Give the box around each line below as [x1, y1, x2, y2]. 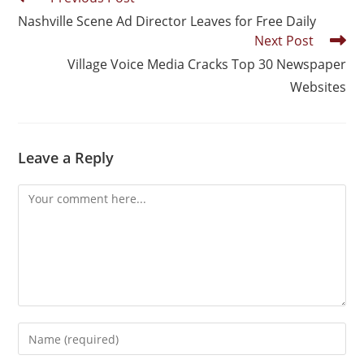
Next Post [253, 32, 314, 50]
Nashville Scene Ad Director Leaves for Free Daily [18, 12, 317, 30]
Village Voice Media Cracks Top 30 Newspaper [67, 55, 346, 73]
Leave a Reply [18, 148, 115, 167]
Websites [289, 78, 346, 96]
